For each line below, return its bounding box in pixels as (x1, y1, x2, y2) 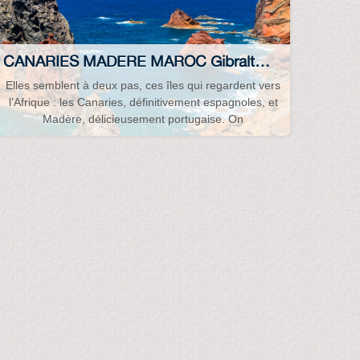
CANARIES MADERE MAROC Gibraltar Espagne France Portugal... (255, 51, 271, 71)
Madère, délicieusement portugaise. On (43, 112, 244, 126)
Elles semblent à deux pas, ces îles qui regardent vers (6, 79, 281, 92)
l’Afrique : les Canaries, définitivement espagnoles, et (8, 96, 278, 109)
